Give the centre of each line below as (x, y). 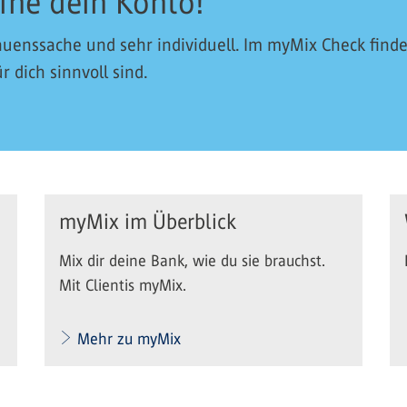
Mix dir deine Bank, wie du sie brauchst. (192, 261)
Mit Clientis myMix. (123, 286)
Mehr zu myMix (129, 339)
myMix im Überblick (148, 222)
